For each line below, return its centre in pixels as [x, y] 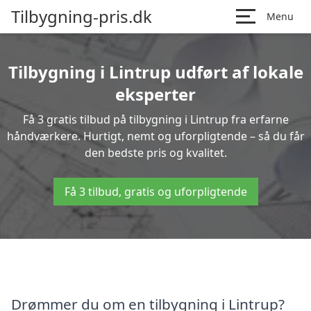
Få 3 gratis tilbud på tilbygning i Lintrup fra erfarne [155, 119]
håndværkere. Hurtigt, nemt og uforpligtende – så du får [155, 136]
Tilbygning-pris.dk [82, 16]
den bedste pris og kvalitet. [155, 153]
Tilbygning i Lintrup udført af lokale [155, 72]
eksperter [155, 94]
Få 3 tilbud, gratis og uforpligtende [155, 192]
